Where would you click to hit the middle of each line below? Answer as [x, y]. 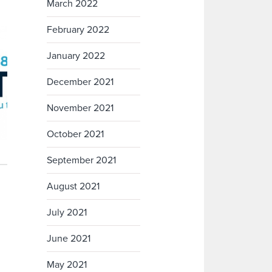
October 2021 [76, 134]
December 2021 [80, 82]
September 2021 [82, 161]
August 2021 [73, 187]
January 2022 [76, 56]
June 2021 [69, 239]
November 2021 [80, 108]
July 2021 [67, 213]
